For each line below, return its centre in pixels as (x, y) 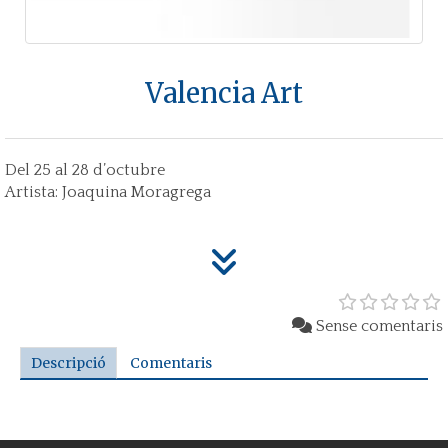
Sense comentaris (379, 326)
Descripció (68, 362)
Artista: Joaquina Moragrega (108, 192)
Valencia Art (224, 93)
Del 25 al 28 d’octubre (85, 170)
